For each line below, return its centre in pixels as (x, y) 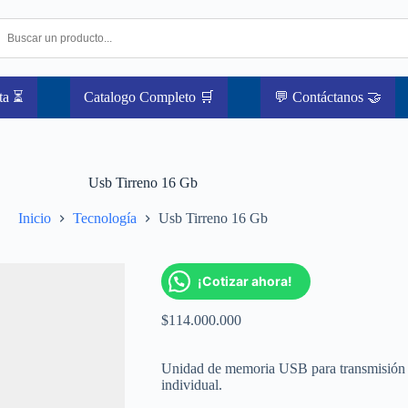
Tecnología (104, 219)
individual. (191, 385)
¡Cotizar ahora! (245, 281)
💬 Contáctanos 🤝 (328, 97)
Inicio (34, 219)
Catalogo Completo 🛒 (149, 97)
